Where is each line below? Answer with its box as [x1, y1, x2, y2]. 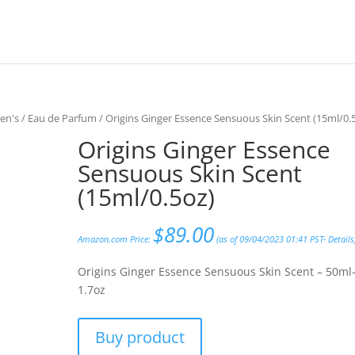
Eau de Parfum [28, 111, 97, 125]
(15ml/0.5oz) [78, 180, 216, 213]
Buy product [95, 326, 185, 349]
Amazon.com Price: [78, 233, 154, 245]
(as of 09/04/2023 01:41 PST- [214, 233, 329, 245]
